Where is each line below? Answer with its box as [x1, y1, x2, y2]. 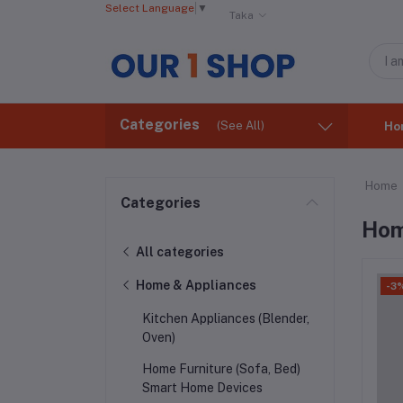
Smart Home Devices [142, 381, 263, 394]
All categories [133, 245, 224, 259]
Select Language [105, 2, 194, 14]
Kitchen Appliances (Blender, [142, 311, 309, 326]
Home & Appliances [133, 278, 256, 292]
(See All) [217, 119, 264, 132]
